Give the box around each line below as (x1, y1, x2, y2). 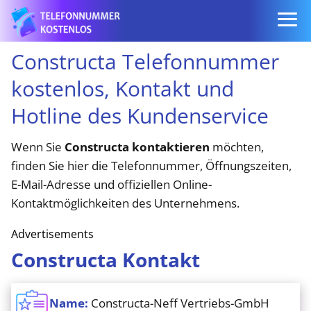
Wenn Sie (11, 139, 65, 155)
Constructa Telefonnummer (11, 47, 279, 76)
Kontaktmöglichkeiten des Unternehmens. (11, 195, 239, 211)
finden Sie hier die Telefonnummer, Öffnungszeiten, (11, 158, 292, 174)
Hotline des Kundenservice (11, 101, 269, 130)
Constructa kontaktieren (65, 139, 210, 155)
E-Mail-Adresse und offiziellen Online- (11, 176, 212, 192)
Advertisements (11, 226, 94, 242)
